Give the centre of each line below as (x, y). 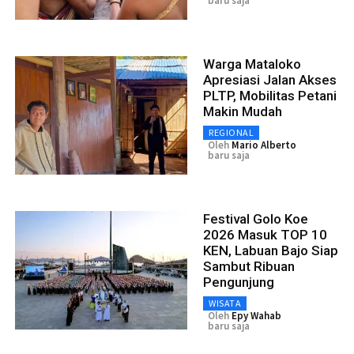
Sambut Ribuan (249, 266)
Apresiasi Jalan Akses (270, 79)
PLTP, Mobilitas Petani (270, 95)
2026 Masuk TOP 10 (265, 234)
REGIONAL (231, 132)
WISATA (225, 303)
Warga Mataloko (252, 64)
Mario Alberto (264, 145)
